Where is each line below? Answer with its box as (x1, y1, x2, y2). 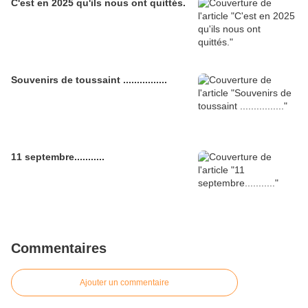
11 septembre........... (11, 151, 104, 163)
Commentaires (11, 241, 107, 256)
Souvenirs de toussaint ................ (11, 74, 167, 86)
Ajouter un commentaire (80, 278, 169, 288)
